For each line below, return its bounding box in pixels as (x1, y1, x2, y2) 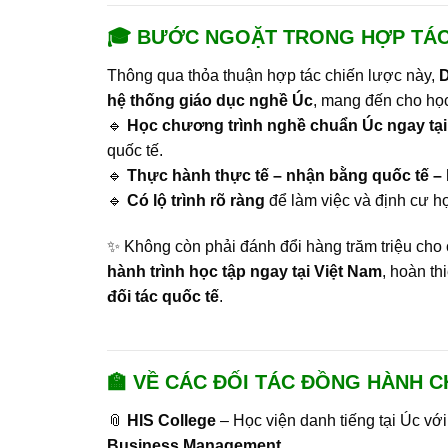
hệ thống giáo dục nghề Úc (107, 91, 313, 109)
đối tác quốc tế (107, 287, 219, 305)
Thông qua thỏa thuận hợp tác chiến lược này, (107, 66, 439, 84)
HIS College (127, 412, 216, 430)
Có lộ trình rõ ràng (127, 191, 265, 209)
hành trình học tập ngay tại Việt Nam (107, 262, 382, 280)
